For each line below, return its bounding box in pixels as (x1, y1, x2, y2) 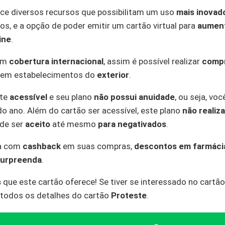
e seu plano (47, 92, 94, 102)
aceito (25, 119, 50, 129)
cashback (23, 141, 61, 151)
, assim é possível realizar (103, 56, 202, 66)
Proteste (111, 190, 147, 200)
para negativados (98, 119, 166, 129)
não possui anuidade (94, 92, 175, 102)
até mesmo (50, 119, 98, 129)
